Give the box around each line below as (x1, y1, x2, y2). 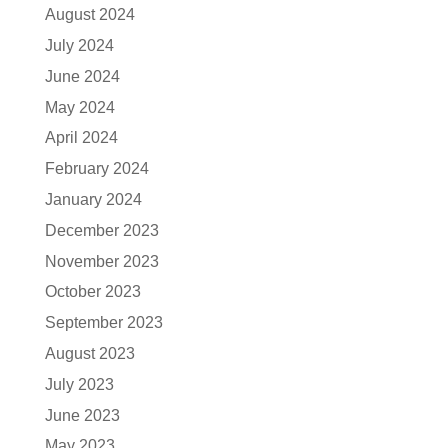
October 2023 (44, 283, 141, 301)
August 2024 (44, 6, 135, 24)
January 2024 (44, 190, 142, 208)
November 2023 (44, 252, 159, 270)
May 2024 (44, 98, 115, 116)
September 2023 (44, 314, 163, 332)
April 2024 (44, 129, 118, 147)
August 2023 (44, 344, 135, 362)
